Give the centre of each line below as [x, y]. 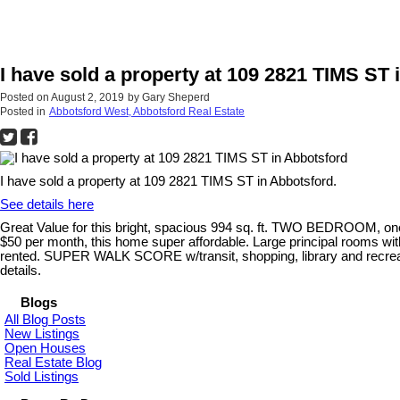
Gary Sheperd [176, 98]
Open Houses [45, 349]
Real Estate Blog [53, 363]
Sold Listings [42, 377]
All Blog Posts [45, 320]
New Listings [42, 334]
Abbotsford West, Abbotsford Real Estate [147, 112]
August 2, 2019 [87, 98]
